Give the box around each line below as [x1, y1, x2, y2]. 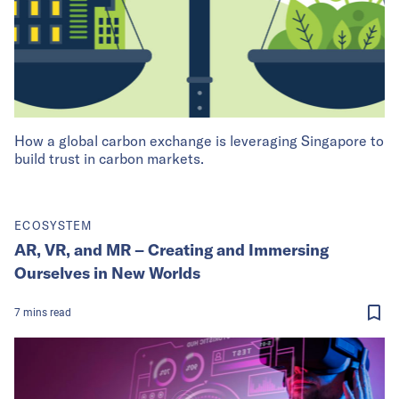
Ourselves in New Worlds [14, 262, 200, 283]
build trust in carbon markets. [14, 149, 204, 167]
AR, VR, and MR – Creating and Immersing [14, 239, 329, 260]
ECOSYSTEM [14, 217, 93, 232]
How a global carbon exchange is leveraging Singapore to [14, 131, 384, 150]
